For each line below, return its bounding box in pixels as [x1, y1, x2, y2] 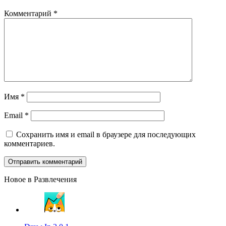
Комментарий [4, 9, 53, 18]
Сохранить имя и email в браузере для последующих [14, 130, 196, 139]
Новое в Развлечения [4, 175, 77, 184]
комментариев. [4, 139, 55, 148]
